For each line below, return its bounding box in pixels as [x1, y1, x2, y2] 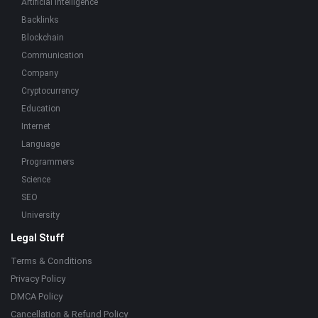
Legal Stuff [11, 232, 64, 243]
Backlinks [21, 15, 59, 25]
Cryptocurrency [21, 86, 79, 96]
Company [21, 68, 58, 78]
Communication [21, 50, 84, 60]
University [21, 210, 60, 220]
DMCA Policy [11, 291, 62, 302]
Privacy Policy [11, 273, 65, 284]
